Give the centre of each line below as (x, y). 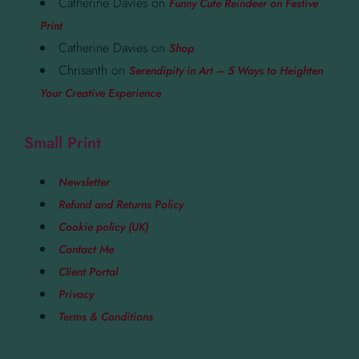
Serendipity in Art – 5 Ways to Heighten (226, 70)
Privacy (76, 294)
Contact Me (86, 249)
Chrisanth (83, 70)
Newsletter (84, 182)
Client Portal (88, 271)
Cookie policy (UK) (103, 226)
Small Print (63, 143)
